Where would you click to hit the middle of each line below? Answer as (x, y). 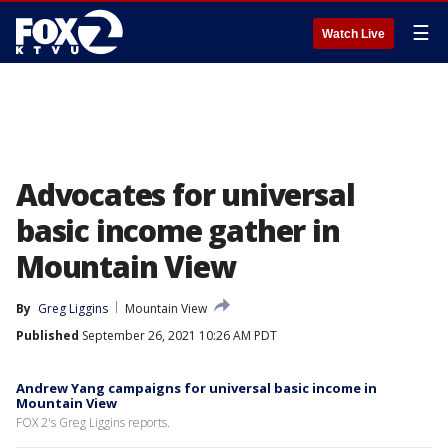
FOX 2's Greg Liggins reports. (93, 422)
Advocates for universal (185, 194)
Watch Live (353, 34)
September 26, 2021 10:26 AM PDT (178, 335)
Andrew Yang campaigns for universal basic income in (196, 388)
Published (47, 335)
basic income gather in (178, 230)
